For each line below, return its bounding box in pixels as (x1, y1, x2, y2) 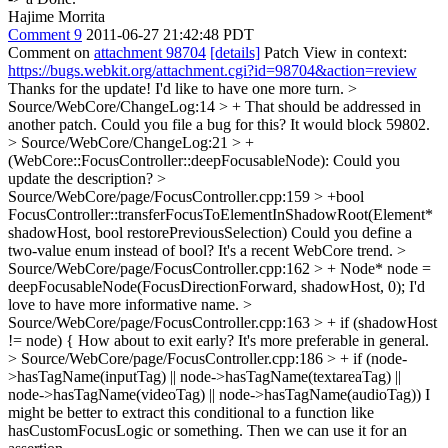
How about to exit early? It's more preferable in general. (74, 332, 429, 349)
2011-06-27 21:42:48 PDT (86, 26, 254, 43)
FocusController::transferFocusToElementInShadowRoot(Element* (8, 206, 433, 223)
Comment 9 (8, 26, 82, 43)
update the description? (8, 170, 157, 187)
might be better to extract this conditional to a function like (8, 404, 374, 421)
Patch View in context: (260, 44, 407, 61)
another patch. (8, 116, 97, 133)
